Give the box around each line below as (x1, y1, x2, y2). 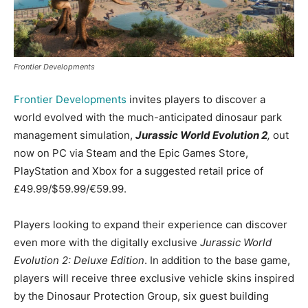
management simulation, (14, 128, 135, 142)
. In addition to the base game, (144, 253, 290, 267)
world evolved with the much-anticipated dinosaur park (14, 110, 282, 124)
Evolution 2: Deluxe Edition (14, 253, 144, 267)
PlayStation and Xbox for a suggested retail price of (14, 164, 263, 177)
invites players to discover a (126, 92, 265, 106)
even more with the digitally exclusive (14, 235, 200, 249)
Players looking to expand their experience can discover (14, 217, 287, 231)
